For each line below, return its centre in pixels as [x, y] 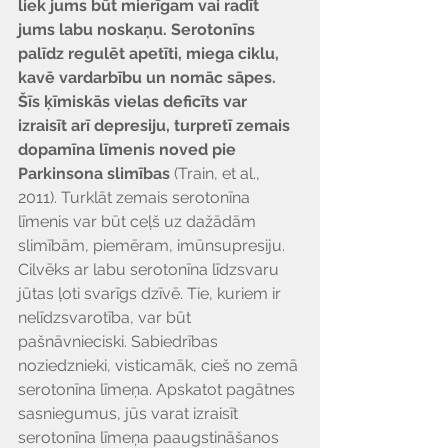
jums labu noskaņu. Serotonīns [138, 29]
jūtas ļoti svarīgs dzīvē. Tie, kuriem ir [151, 293]
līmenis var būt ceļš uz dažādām [139, 221]
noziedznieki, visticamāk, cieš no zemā [160, 365]
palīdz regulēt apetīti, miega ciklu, [150, 53]
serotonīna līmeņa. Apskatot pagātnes [158, 389]
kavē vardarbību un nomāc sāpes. [149, 77]
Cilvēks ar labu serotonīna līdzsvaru [150, 269]
